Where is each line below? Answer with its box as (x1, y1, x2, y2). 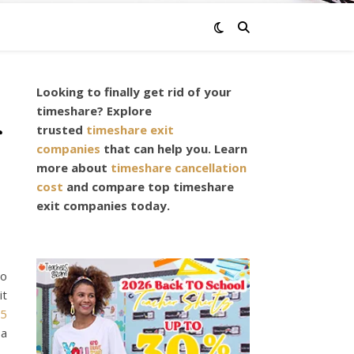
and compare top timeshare (63, 179, 234, 194)
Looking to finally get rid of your (36, 84, 232, 100)
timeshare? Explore (36, 103, 152, 119)
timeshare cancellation (111, 160, 247, 175)
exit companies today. (36, 198, 176, 213)
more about (36, 160, 111, 175)
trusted (36, 122, 86, 137)
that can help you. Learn (100, 141, 247, 156)
